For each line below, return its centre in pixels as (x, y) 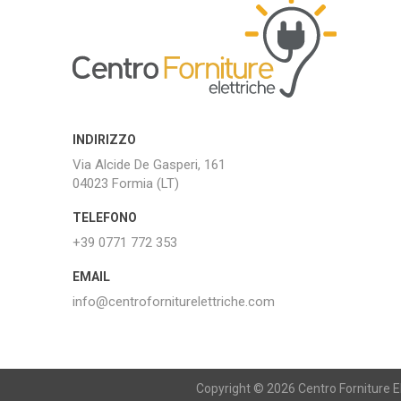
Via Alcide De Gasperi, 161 (149, 164)
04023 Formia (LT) (125, 183)
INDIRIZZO (104, 139)
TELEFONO (104, 217)
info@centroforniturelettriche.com (173, 301)
